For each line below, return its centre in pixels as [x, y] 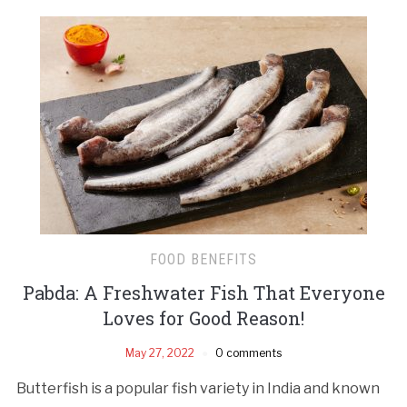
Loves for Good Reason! [203, 318]
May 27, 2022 [160, 352]
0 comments [248, 352]
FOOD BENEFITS [203, 259]
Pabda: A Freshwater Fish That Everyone [203, 292]
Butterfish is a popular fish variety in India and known [198, 388]
